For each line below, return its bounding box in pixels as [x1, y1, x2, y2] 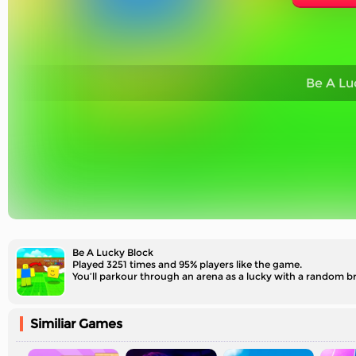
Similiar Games [30, 316, 122, 331]
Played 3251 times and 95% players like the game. [72, 258, 302, 270]
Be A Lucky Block [72, 246, 153, 258]
